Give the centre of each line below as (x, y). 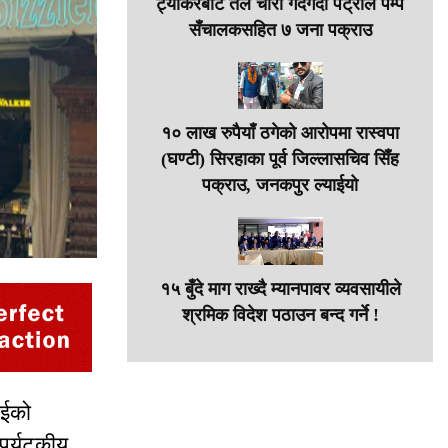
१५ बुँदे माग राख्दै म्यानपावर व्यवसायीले (280, 289)
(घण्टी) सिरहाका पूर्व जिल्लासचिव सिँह (280, 159)
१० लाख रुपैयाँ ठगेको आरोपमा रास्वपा (280, 133)
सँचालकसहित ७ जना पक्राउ (280, 29)
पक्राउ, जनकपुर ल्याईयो (280, 185)
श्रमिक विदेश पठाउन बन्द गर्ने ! (280, 315)
